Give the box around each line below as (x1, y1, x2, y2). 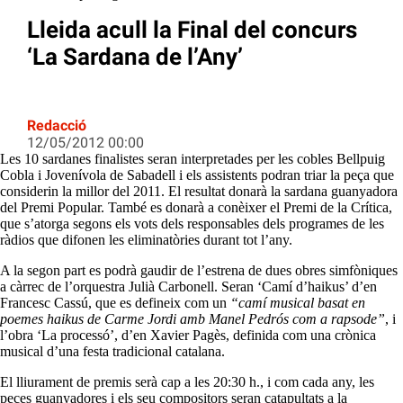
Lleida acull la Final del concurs (27, 16, 357, 44)
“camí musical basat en (230, 295, 365, 311)
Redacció (27, 117, 86, 135)
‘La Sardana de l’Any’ (27, 43, 243, 71)
